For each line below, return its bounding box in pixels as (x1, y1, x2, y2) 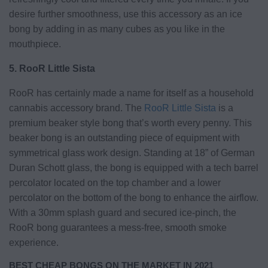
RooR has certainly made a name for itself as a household (9, 87, 254, 98)
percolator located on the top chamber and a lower (9, 177, 221, 188)
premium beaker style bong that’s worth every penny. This (9, 117, 252, 128)
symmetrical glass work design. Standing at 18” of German (9, 147, 255, 158)
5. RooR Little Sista (9, 63, 95, 74)
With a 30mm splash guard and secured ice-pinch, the (9, 207, 236, 218)
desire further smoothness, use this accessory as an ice (9, 8, 242, 19)
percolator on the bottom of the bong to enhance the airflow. (9, 192, 258, 203)
